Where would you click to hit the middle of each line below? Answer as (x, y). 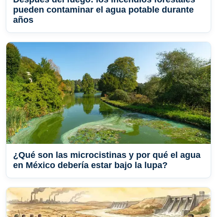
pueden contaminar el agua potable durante (103, 10)
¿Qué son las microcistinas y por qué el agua (107, 155)
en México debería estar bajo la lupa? (90, 165)
